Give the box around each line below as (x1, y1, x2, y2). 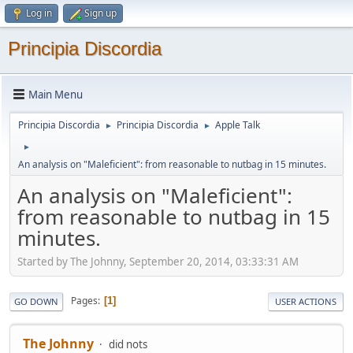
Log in (26, 6, 52, 20)
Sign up (84, 6, 117, 20)
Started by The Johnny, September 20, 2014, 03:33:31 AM (17, 254, 299, 269)
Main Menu (28, 87, 83, 102)
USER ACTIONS (275, 295, 336, 307)
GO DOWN (14, 295, 58, 307)
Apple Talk (215, 118, 260, 132)
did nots (109, 336, 147, 351)
